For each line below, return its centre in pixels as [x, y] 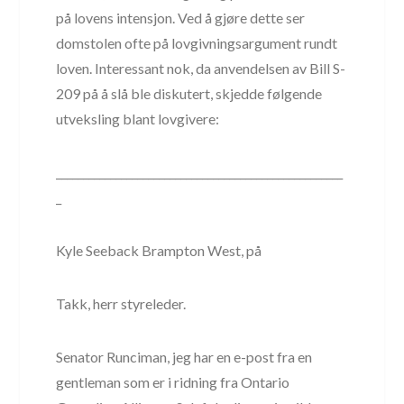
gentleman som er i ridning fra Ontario [173, 381]
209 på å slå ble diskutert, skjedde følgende [189, 93]
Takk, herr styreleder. [121, 303]
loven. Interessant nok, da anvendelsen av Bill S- [201, 68]
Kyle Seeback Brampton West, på [159, 250]
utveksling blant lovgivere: [138, 118]
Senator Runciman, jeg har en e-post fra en [184, 356]
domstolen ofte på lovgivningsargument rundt [197, 42]
